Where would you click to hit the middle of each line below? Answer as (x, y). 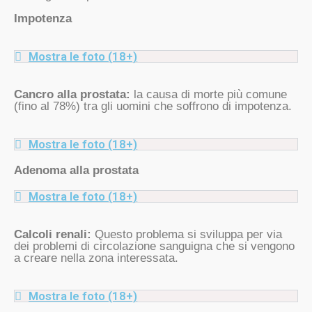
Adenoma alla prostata (76, 171)
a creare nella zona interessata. (96, 258)
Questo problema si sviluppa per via (188, 235)
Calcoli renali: (54, 235)
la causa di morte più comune (209, 95)
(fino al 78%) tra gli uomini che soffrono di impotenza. (153, 107)
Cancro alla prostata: (72, 95)
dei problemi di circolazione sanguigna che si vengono (154, 247)
